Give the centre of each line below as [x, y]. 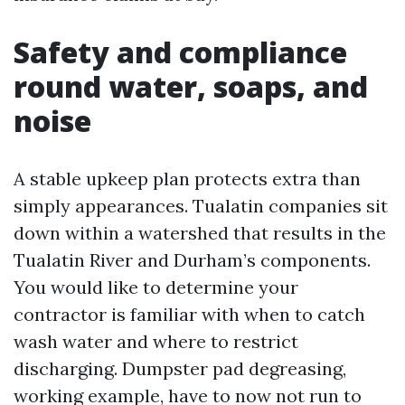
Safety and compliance [180, 52]
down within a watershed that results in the [200, 233]
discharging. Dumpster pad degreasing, [180, 368]
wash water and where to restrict [156, 341]
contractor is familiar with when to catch [189, 314]
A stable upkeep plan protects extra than [187, 179]
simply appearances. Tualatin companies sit [201, 206]
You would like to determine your [156, 287]
